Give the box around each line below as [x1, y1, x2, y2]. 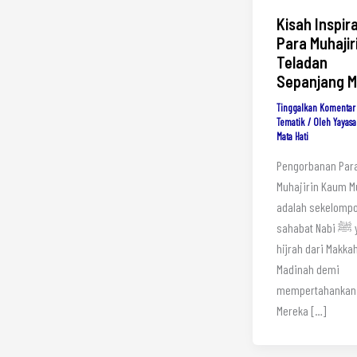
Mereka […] [277, 303, 326, 319]
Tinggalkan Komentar [277, 100, 355, 114]
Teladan [277, 52, 328, 72]
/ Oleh [305, 115, 333, 128]
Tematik [277, 115, 305, 128]
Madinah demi [277, 261, 339, 277]
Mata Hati [277, 129, 308, 143]
